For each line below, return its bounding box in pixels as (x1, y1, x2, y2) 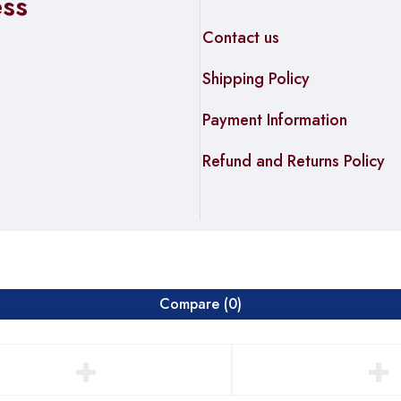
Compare (159, 294, 219, 314)
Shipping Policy (201, 67, 310, 90)
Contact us (201, 26, 279, 49)
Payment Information (201, 108, 347, 132)
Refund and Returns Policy (201, 149, 385, 173)
